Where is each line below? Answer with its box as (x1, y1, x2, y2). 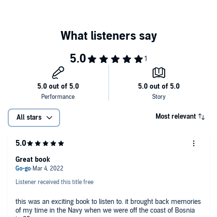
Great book (15, 155, 50, 164)
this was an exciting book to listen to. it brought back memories (15, 197, 201, 206)
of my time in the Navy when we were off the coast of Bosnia (15, 206, 195, 215)
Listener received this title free (15, 178, 93, 186)
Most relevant (155, 112, 196, 121)
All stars (16, 113, 42, 122)
